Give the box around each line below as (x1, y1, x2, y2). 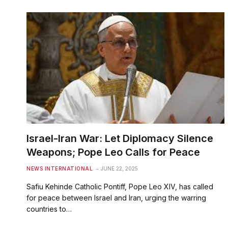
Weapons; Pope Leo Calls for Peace (26, 146, 200, 158)
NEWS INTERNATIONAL (26, 165, 93, 172)
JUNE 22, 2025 (101, 165, 138, 172)
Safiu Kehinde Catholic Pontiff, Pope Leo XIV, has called (26, 182, 213, 191)
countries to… (26, 204, 72, 213)
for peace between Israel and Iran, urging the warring (26, 193, 206, 202)
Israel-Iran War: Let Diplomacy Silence (26, 132, 213, 145)
